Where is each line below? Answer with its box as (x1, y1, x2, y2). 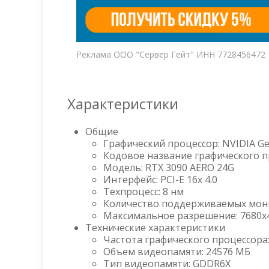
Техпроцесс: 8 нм (103, 184, 184, 198)
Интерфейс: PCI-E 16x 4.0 (103, 172, 217, 186)
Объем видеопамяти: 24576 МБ (103, 244, 250, 258)
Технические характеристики (85, 220, 225, 234)
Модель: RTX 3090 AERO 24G (103, 160, 234, 174)
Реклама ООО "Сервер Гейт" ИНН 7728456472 (76, 48, 265, 60)
